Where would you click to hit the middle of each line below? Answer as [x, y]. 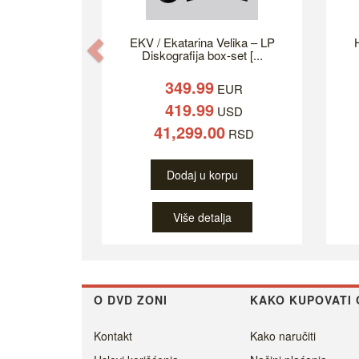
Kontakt [113, 336]
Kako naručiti [283, 336]
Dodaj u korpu [202, 175]
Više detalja [202, 218]
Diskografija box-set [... [202, 55]
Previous [149, 49]
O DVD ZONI [131, 300]
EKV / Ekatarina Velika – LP [202, 42]
